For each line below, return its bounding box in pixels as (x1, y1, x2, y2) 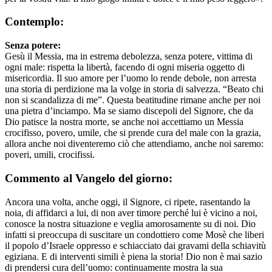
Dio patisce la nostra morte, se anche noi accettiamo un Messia (5, 117, 243, 127)
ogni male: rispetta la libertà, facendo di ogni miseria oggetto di (5, 62, 245, 73)
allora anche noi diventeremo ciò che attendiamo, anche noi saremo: (5, 138, 263, 149)
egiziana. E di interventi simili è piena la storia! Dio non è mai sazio (5, 251, 262, 262)
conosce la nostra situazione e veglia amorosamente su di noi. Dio (5, 218, 256, 229)
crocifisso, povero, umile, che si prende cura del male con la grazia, (5, 127, 261, 138)
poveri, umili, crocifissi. (5, 149, 95, 160)
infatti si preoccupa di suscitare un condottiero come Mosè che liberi (5, 229, 264, 240)
